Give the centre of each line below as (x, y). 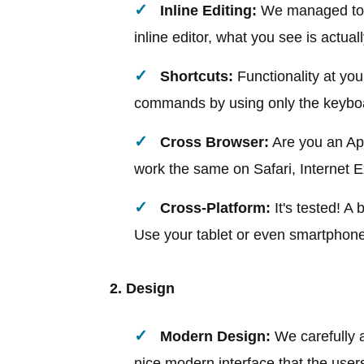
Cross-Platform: (215, 208)
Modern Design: (215, 336)
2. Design (142, 288)
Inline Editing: (208, 10)
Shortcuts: (197, 76)
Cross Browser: (214, 142)
